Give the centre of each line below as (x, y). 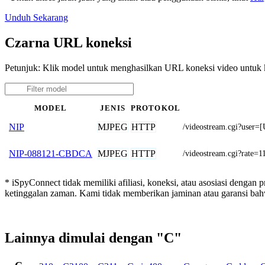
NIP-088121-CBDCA (51, 153)
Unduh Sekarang (36, 17)
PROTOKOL (156, 108)
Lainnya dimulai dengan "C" (93, 238)
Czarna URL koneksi (68, 42)
